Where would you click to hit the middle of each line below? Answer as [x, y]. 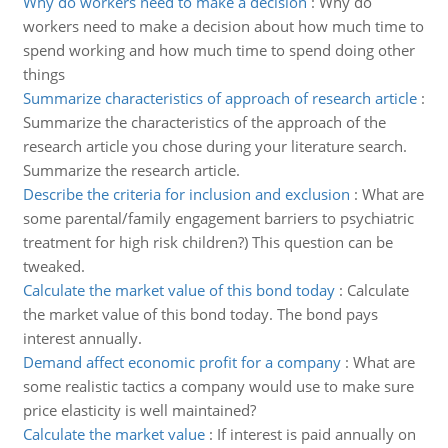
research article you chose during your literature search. [214, 146]
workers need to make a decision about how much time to [223, 26]
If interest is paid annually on [316, 434]
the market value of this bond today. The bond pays [200, 314]
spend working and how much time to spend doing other [218, 50]
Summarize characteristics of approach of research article [219, 98]
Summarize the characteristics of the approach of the [204, 122]
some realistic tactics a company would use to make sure [218, 386]
